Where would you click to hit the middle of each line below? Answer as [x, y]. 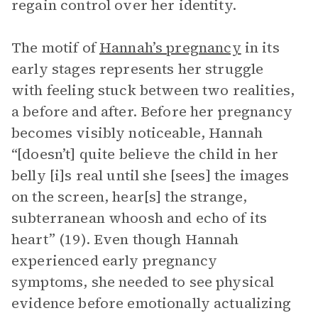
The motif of [55, 48]
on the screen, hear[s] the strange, [130, 197]
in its [260, 48]
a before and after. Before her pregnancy [152, 111]
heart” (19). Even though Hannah [125, 239]
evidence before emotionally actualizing [151, 303]
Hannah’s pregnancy [170, 48]
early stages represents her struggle [138, 69]
